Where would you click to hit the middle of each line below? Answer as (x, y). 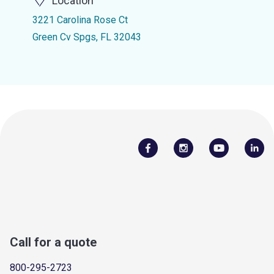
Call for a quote (53, 242)
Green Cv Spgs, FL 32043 (87, 37)
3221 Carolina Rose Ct (80, 20)
